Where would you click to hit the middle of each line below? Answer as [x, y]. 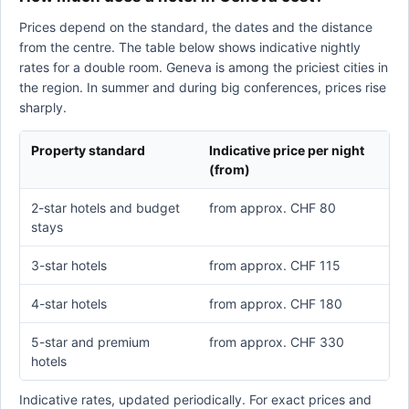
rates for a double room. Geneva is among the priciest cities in [204, 67]
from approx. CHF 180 [276, 304]
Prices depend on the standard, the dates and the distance [196, 27]
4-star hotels [69, 304]
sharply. [43, 107]
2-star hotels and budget [105, 208]
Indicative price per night [287, 150]
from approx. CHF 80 [273, 208]
